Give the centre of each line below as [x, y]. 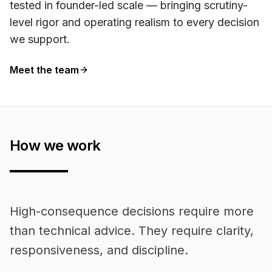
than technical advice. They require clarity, [132, 231]
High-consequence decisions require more [132, 211]
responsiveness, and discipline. [99, 250]
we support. [40, 39]
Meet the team [44, 70]
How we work [55, 145]
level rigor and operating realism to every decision [134, 22]
